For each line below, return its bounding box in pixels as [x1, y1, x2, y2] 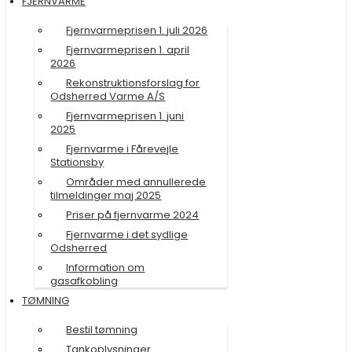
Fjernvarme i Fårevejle [66, 141, 179, 156]
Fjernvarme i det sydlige [66, 226, 189, 242]
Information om [66, 259, 145, 275]
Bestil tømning [66, 321, 138, 337]
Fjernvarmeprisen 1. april [66, 42, 190, 57]
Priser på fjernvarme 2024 [66, 207, 200, 222]
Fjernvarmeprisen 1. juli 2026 [66, 22, 208, 38]
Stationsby [50, 154, 104, 170]
